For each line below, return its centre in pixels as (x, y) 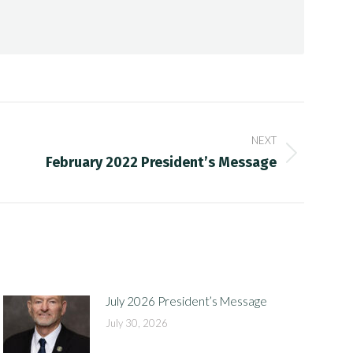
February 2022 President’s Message (161, 162)
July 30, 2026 (137, 323)
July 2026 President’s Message (187, 301)
